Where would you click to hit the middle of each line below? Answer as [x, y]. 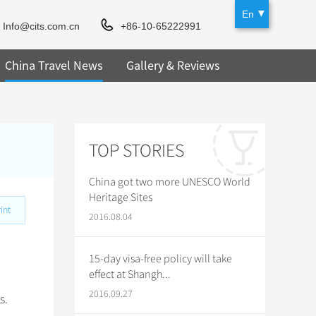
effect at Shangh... [130, 274]
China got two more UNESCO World [170, 182]
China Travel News [54, 65]
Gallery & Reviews [173, 65]
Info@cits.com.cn [42, 26]
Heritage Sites [121, 197]
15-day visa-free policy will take [160, 259]
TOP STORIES [136, 151]
